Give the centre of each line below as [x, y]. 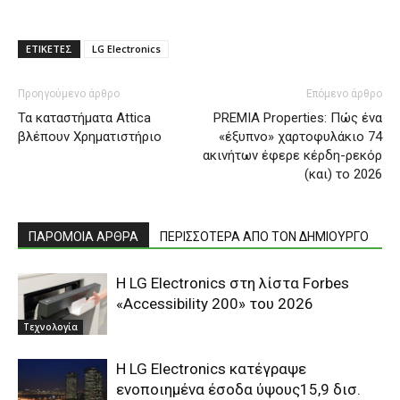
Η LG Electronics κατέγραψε [211, 369]
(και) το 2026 [343, 175]
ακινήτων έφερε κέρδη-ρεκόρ [292, 156]
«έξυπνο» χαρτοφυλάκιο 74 [300, 137]
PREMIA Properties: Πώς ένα [298, 118]
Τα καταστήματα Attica [84, 118]
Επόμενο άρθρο [344, 94]
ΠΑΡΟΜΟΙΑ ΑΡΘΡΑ [83, 237]
